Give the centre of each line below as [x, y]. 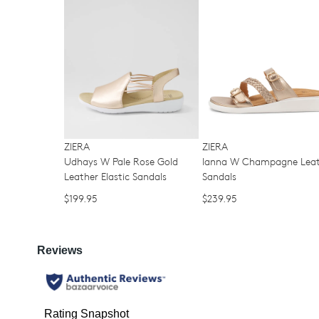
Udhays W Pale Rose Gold [121, 162]
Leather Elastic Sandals [115, 177]
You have [249, 87]
